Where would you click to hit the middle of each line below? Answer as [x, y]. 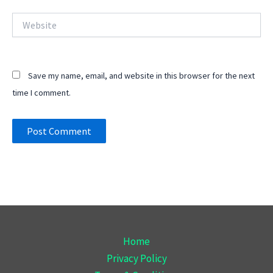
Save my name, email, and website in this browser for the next [141, 75]
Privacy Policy [136, 258]
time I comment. [41, 92]
